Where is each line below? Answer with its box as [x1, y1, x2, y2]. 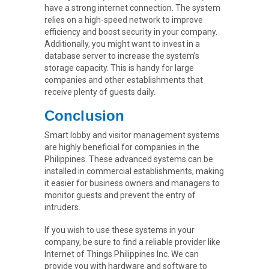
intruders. [44, 202, 80, 212]
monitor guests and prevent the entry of [44, 190, 196, 200]
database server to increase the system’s [44, 50, 199, 61]
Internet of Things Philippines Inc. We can [44, 249, 199, 259]
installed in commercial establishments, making [44, 166, 224, 176]
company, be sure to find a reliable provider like [44, 237, 220, 247]
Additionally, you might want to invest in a [44, 38, 200, 49]
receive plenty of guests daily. [44, 86, 156, 97]
